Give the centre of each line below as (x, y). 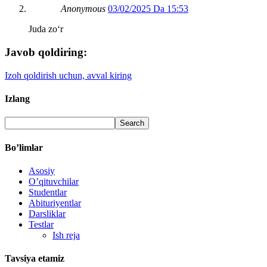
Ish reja (66, 235)
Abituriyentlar (55, 203)
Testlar (41, 224)
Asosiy (42, 170)
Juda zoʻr (46, 29)
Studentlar (48, 192)
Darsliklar (47, 213)
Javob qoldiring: (46, 52)
